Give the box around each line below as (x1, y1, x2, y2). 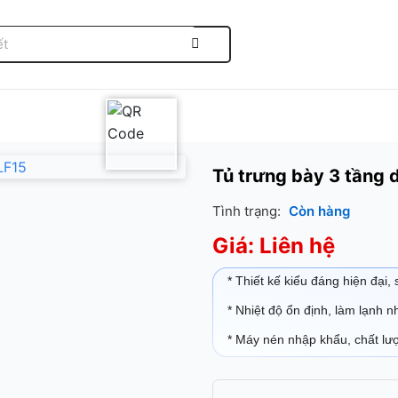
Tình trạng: (212, 203, 284, 219)
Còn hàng (289, 203, 350, 219)
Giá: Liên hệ (212, 233, 335, 259)
